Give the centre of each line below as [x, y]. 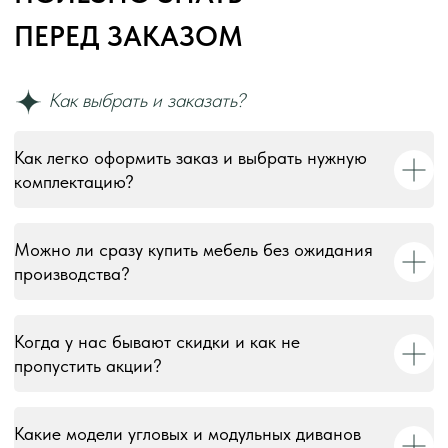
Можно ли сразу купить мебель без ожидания [193, 250]
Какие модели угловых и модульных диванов [187, 434]
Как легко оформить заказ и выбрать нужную [190, 158]
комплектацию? [74, 182]
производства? [72, 274]
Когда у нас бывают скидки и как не [157, 342]
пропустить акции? [88, 366]
